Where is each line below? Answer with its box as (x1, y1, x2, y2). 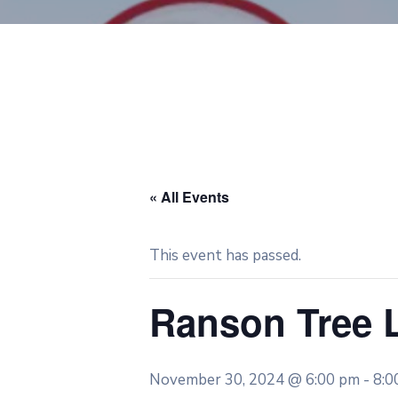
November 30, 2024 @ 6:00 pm (149, 370, 360, 390)
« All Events (149, 187, 229, 207)
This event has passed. (149, 245, 301, 266)
